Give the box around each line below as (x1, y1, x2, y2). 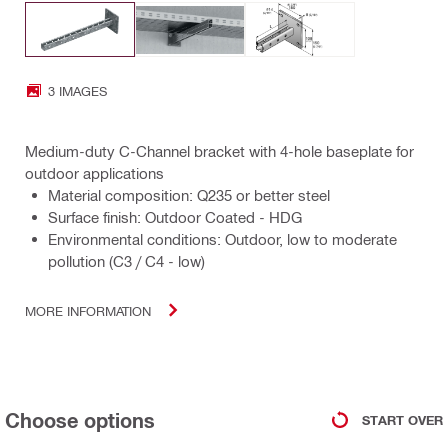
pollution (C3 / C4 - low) (48, 252, 205, 271)
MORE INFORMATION (25, 302, 151, 318)
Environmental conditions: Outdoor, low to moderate (48, 230, 397, 249)
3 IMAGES (48, 82, 107, 98)
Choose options (5, 408, 155, 433)
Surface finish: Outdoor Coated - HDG (48, 208, 302, 227)
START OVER (362, 411, 443, 428)
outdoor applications (25, 164, 164, 183)
